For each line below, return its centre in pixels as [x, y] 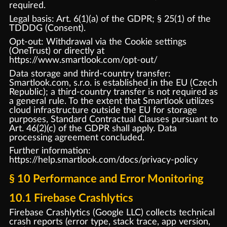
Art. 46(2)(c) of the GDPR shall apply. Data [93, 128]
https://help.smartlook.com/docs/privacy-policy [103, 160]
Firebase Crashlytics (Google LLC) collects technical [112, 213]
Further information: [50, 151]
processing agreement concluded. [77, 137]
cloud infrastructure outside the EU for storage [103, 110]
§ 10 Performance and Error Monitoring [106, 179]
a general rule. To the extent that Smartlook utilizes [111, 101]
